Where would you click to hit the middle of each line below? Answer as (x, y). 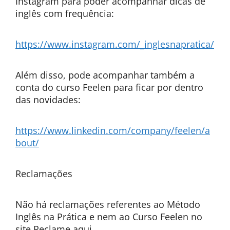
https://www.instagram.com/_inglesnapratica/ (115, 44)
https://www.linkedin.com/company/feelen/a (113, 130)
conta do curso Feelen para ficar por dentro (109, 87)
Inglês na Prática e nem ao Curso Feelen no (109, 217)
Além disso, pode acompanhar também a (105, 75)
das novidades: (48, 100)
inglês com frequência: (65, 13)
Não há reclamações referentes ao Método (108, 204)
